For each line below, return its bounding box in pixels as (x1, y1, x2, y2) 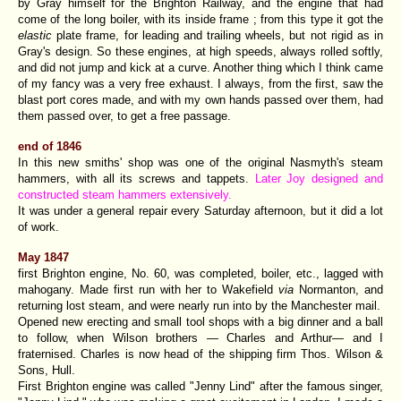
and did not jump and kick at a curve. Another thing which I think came (18, 60, 383, 74)
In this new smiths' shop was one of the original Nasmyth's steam (18, 155, 383, 169)
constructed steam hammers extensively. (18, 187, 232, 201)
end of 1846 (18, 139, 81, 153)
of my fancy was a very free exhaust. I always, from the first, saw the (18, 76, 383, 90)
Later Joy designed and (254, 171, 384, 185)
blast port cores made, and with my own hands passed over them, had (18, 92, 383, 107)
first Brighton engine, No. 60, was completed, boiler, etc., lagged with (18, 266, 383, 280)
